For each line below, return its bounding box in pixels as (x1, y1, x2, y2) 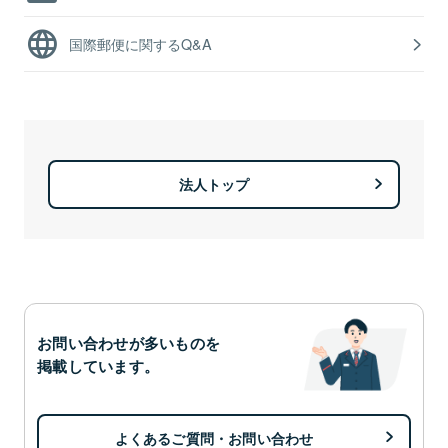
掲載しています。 (37, 354, 160, 377)
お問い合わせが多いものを (37, 331, 221, 354)
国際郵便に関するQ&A (69, 33, 212, 54)
